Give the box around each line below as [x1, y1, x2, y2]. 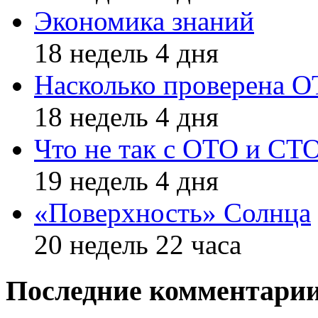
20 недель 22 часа [34, 229, 241, 261]
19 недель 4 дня [34, 165, 219, 197]
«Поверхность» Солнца [34, 197, 311, 229]
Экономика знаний [34, 6, 254, 37]
